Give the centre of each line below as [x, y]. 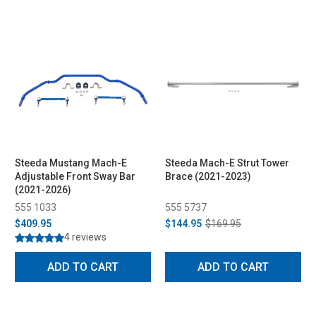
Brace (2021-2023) [208, 176]
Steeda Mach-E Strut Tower [227, 163]
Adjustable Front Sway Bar [75, 176]
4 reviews [85, 237]
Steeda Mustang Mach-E [71, 163]
